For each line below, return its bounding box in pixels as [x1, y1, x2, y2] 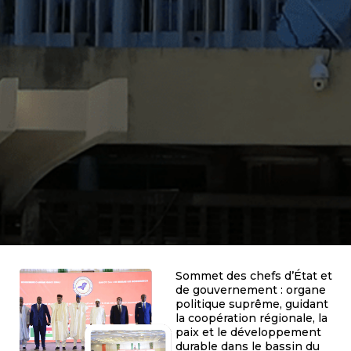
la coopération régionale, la [175, 310, 327, 325]
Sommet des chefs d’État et [175, 268, 332, 283]
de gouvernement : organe [175, 282, 326, 297]
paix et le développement [175, 324, 321, 339]
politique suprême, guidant [175, 296, 328, 311]
